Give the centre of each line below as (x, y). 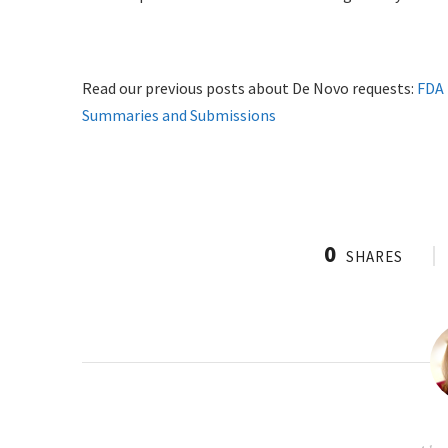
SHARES (375, 257)
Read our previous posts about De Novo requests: (249, 88)
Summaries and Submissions (179, 115)
